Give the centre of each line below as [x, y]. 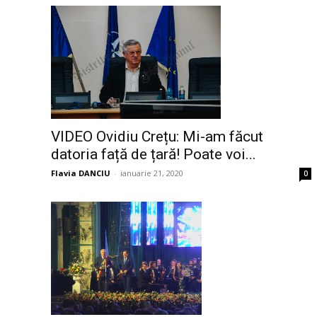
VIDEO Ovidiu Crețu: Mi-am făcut [157, 137]
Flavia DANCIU [81, 173]
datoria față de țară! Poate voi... [154, 155]
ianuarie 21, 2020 [152, 173]
